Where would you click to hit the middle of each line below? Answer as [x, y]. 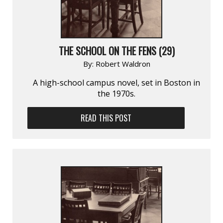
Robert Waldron [123, 63]
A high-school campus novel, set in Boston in [116, 82]
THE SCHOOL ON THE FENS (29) [116, 51]
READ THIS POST [106, 118]
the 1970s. [116, 93]
